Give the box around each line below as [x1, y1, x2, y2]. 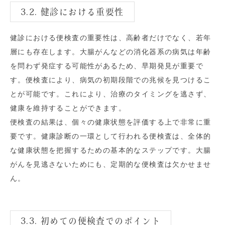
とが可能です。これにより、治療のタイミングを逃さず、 [10, 90, 211, 98]
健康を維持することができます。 [10, 104, 126, 113]
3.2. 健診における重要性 [21, 8, 124, 17]
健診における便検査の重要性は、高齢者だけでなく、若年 [10, 34, 211, 42]
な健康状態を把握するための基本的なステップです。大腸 [10, 146, 211, 155]
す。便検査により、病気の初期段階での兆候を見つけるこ [10, 76, 211, 84]
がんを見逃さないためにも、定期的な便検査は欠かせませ [10, 160, 211, 169]
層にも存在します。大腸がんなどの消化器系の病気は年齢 [10, 48, 211, 56]
